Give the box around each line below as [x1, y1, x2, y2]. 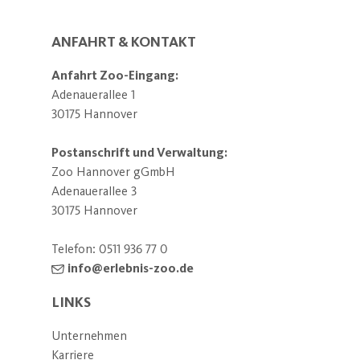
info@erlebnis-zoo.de [67, 260, 194, 276]
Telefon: [51, 240, 96, 256]
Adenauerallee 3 [51, 182, 137, 198]
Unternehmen [51, 327, 127, 343]
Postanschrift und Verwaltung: [51, 144, 227, 160]
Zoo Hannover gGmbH [51, 163, 175, 179]
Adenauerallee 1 [51, 86, 135, 102]
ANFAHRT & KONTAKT [51, 32, 196, 51]
